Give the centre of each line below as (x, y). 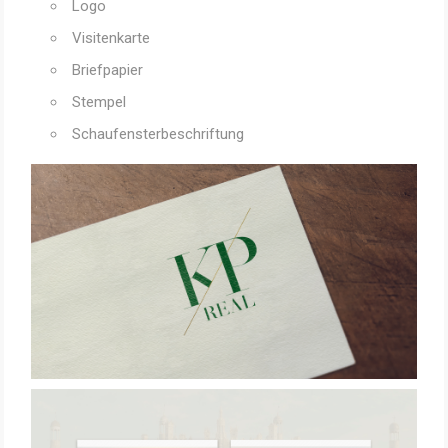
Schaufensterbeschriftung (157, 134)
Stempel (98, 102)
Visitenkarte (110, 38)
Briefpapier (107, 70)
